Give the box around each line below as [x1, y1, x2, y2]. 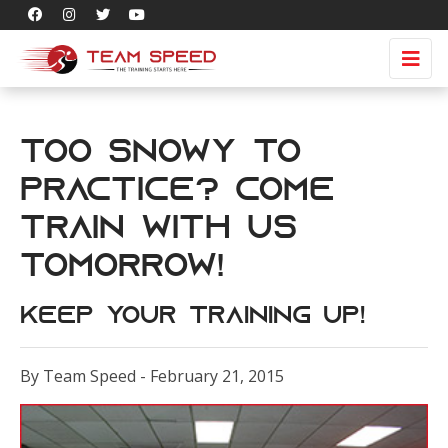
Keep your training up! [20, 305, 365, 329]
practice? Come [20, 176, 335, 208]
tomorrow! [20, 252, 224, 284]
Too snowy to [20, 138, 301, 170]
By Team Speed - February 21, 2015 [20, 365, 284, 387]
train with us [20, 214, 297, 246]
